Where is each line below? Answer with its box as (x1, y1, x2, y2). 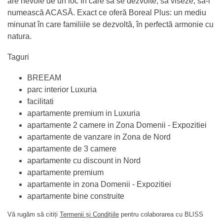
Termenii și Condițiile (60, 210, 119, 218)
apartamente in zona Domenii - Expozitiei (27, 180, 171, 188)
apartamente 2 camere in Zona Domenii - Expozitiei (27, 120, 207, 129)
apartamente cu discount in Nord (27, 156, 141, 165)
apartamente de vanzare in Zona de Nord (27, 132, 171, 141)
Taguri (7, 52, 29, 61)
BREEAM (27, 73, 61, 82)
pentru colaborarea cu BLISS (119, 210, 203, 218)
